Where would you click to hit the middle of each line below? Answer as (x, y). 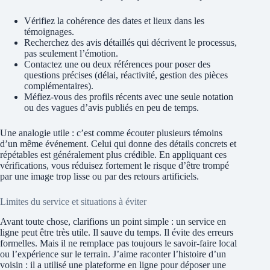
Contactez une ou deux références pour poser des (117, 64)
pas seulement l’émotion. (71, 53)
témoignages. (49, 31)
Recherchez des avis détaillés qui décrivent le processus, (130, 42)
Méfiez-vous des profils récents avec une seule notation (129, 96)
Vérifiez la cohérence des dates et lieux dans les (114, 20)
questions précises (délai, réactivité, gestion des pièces (126, 75)
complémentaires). (59, 86)
